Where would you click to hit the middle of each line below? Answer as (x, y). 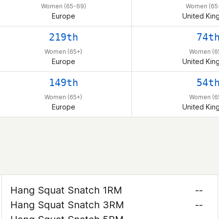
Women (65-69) (63, 6)
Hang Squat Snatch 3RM (67, 205)
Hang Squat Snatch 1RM (66, 190)
